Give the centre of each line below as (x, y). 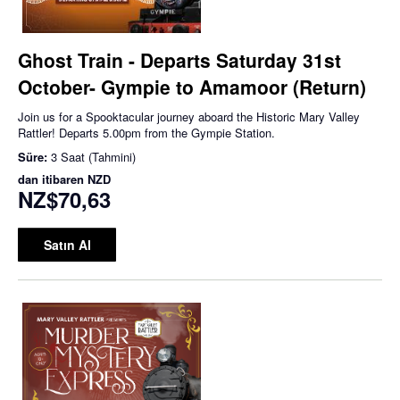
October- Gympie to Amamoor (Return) (192, 86)
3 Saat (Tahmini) (93, 156)
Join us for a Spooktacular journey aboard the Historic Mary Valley (189, 116)
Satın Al (67, 244)
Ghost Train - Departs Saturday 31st (179, 59)
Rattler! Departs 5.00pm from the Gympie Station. (146, 132)
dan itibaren (53, 179)
